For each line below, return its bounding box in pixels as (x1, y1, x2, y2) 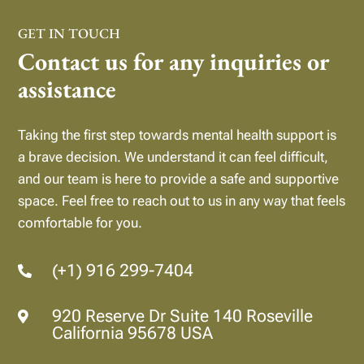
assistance (18, 72, 117, 105)
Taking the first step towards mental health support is (18, 126, 337, 143)
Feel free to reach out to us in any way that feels (62, 192, 346, 209)
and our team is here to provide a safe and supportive (18, 170, 340, 187)
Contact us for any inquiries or (18, 45, 330, 77)
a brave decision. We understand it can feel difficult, (18, 148, 329, 165)
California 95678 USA (52, 323, 214, 343)
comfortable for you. (18, 214, 143, 231)
